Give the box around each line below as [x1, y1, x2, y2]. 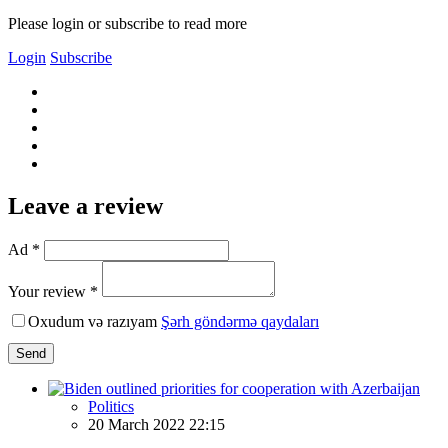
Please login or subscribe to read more [8, 14, 247, 32]
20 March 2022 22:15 [88, 415, 225, 433]
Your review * [8, 282, 98, 300]
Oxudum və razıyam [28, 312, 161, 330]
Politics [88, 397, 134, 415]
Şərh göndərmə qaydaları [161, 312, 319, 330]
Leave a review [8, 192, 163, 219]
